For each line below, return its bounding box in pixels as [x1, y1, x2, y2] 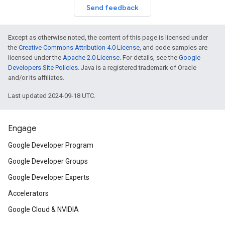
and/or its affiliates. [8, 74, 64, 81]
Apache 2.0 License [63, 54, 120, 61]
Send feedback [86, 3, 139, 12]
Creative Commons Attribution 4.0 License [19, 44, 140, 51]
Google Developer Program [8, 141, 93, 149]
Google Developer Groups [8, 157, 88, 165]
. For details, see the [120, 54, 179, 61]
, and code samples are [140, 44, 207, 51]
